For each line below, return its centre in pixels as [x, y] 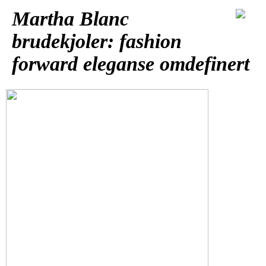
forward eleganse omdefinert [131, 64]
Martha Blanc [70, 18]
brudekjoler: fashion [97, 41]
